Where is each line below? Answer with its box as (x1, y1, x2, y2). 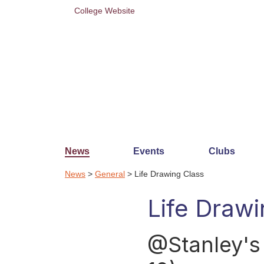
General (95, 169, 125, 179)
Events (133, 146, 165, 156)
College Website (74, 6, 135, 15)
